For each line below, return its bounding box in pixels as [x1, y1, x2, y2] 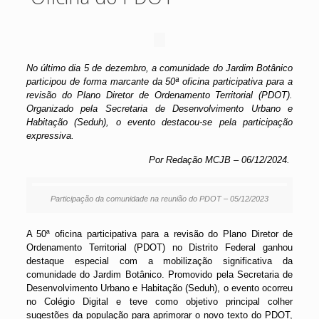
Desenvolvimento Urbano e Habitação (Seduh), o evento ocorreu [26, 282, 293, 293]
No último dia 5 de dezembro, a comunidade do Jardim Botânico [26, 62, 293, 73]
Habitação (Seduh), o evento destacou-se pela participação [26, 116, 293, 127]
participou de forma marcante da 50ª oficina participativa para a [26, 75, 293, 87]
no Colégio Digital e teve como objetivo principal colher [26, 296, 293, 307]
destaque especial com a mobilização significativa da [26, 255, 293, 266]
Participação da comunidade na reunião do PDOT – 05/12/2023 [51, 194, 268, 203]
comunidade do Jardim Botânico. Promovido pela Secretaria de [26, 268, 293, 280]
